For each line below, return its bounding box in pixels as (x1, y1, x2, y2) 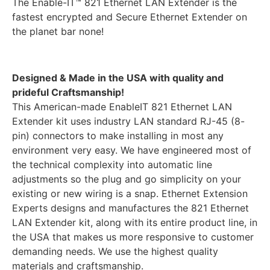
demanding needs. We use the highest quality (12, 245, 218, 258)
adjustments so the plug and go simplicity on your (12, 173, 241, 186)
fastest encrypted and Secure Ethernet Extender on (12, 11, 247, 24)
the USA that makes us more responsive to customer (12, 231, 254, 243)
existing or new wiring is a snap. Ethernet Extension (12, 187, 248, 200)
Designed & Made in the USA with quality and (12, 72, 224, 84)
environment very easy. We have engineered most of (12, 144, 251, 157)
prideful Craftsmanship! (12, 86, 127, 99)
